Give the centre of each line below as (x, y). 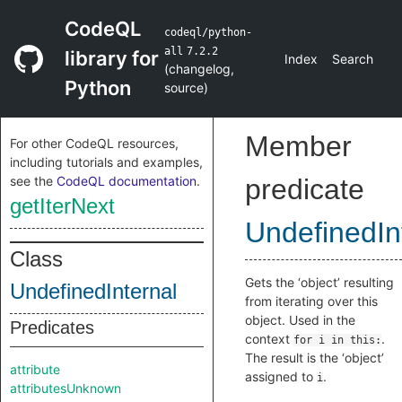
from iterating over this (311, 301)
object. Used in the (300, 320)
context (269, 339)
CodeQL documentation (127, 181)
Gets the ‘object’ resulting (319, 282)
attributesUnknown (66, 388)
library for (112, 58)
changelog (199, 68)
